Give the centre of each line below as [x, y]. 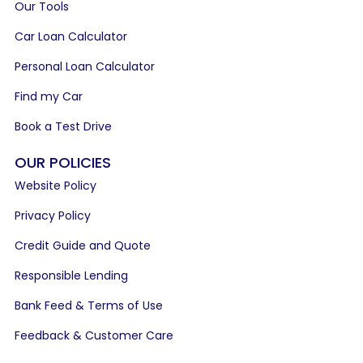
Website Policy [56, 186]
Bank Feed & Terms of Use [89, 305]
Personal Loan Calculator [85, 66]
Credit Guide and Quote [83, 246]
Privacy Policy [53, 216]
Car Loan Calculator [71, 36]
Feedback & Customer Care [94, 335]
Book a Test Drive [63, 126]
